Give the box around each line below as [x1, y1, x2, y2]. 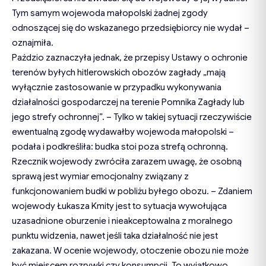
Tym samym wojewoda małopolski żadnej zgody [12, 8, 208, 19]
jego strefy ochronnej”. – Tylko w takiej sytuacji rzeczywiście [12, 112, 252, 123]
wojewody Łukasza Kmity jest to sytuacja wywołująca [12, 201, 227, 212]
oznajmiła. [12, 37, 53, 49]
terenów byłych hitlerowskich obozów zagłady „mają [12, 67, 226, 78]
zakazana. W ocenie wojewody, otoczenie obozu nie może [12, 245, 249, 256]
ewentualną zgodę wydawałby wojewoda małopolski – [12, 126, 234, 138]
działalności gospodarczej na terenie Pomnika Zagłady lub [12, 97, 245, 108]
